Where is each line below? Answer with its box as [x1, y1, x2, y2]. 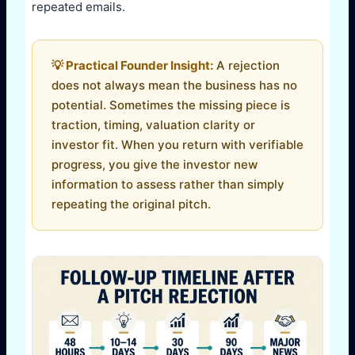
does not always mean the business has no [52, 78, 297, 94]
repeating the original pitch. [52, 197, 211, 212]
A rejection [213, 58, 280, 74]
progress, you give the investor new [52, 157, 258, 173]
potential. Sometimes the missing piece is [52, 97, 290, 113]
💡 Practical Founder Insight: [52, 58, 213, 74]
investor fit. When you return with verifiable [52, 137, 303, 153]
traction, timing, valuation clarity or [52, 117, 255, 133]
